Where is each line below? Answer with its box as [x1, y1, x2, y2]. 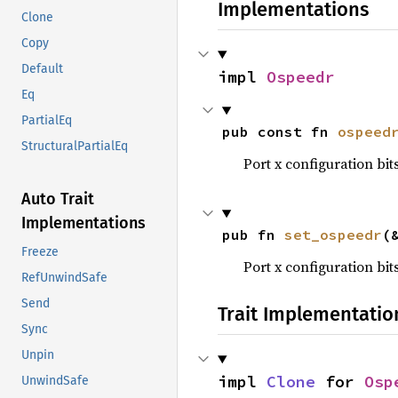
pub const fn [221, 123, 338, 140]
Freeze [21, 244, 59, 260]
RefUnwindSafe [21, 270, 107, 286]
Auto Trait [21, 189, 94, 210]
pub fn [221, 226, 284, 243]
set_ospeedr [283, 226, 382, 243]
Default [21, 61, 63, 77]
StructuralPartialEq [21, 139, 128, 155]
